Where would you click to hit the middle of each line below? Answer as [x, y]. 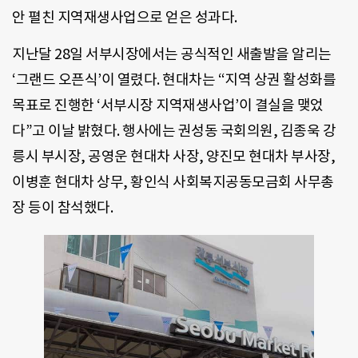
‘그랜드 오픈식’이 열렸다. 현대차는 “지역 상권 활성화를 [174, 80]
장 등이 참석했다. [62, 208]
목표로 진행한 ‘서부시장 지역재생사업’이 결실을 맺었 [168, 105]
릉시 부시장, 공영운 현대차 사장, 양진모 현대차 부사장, [173, 157]
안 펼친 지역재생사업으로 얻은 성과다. [125, 17]
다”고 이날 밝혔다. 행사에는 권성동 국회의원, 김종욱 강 [174, 131]
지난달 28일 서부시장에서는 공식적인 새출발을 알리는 [172, 54]
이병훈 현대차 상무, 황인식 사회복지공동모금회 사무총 [173, 182]
